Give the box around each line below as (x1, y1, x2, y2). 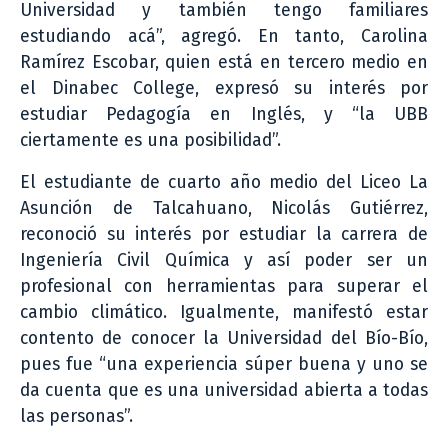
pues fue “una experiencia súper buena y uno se (20, 353, 428, 375)
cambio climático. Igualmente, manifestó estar (20, 301, 428, 323)
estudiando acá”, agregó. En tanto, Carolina (20, 25, 428, 47)
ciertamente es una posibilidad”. (20, 129, 281, 151)
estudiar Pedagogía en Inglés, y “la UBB (20, 103, 428, 125)
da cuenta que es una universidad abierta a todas (20, 379, 428, 401)
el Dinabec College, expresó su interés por (20, 77, 428, 99)
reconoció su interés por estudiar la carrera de (20, 223, 428, 245)
